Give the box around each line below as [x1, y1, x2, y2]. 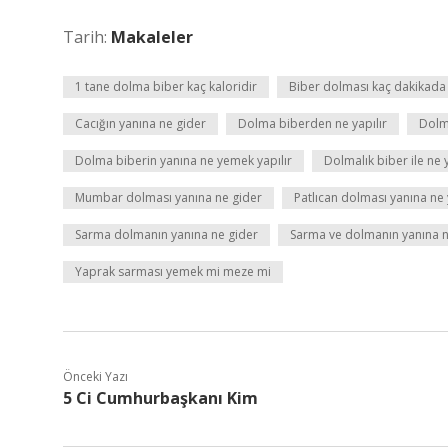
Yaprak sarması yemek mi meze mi [75, 263, 271, 280]
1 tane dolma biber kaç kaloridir [75, 78, 257, 95]
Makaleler [111, 26, 193, 48]
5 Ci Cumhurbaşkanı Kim [63, 387, 258, 409]
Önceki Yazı [63, 368, 128, 385]
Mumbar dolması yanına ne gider [75, 189, 262, 206]
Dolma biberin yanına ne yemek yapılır [75, 152, 292, 169]
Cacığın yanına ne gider [75, 115, 206, 132]
